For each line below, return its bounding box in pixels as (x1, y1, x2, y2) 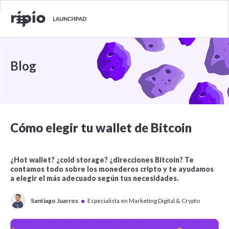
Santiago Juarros (31, 197, 78, 204)
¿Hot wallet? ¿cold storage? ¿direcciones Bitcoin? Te (10, 155, 194, 164)
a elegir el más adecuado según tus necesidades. (10, 174, 179, 182)
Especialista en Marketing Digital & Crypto (87, 197, 200, 204)
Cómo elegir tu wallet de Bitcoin (10, 120, 192, 135)
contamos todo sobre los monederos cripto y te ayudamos (10, 165, 214, 173)
